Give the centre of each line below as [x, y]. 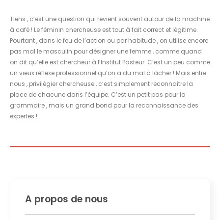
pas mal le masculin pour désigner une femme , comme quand [106, 51]
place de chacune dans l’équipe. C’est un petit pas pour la [98, 94]
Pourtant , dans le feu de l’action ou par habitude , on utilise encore [109, 40]
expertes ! [24, 116]
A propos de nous [67, 199]
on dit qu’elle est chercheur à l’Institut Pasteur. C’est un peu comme [110, 62]
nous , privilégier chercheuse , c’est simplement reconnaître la [101, 83]
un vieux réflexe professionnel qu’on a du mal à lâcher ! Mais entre [108, 73]
